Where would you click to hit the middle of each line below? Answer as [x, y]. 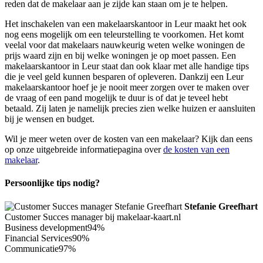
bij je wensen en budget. [50, 119]
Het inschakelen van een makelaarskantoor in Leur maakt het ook [126, 23]
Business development [46, 227]
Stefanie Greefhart [221, 206]
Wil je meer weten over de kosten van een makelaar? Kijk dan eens [129, 139]
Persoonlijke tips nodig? [52, 183]
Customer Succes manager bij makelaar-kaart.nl [93, 217]
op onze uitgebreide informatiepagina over [84, 149]
